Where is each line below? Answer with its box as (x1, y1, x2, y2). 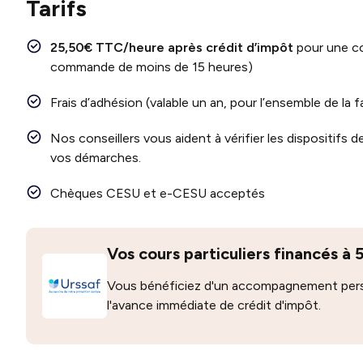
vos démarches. (50, 150, 141, 165)
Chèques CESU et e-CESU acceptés (50, 186, 265, 201)
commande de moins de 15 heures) (50, 59, 253, 75)
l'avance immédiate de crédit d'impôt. (107, 297, 321, 313)
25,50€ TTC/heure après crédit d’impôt (50, 40, 297, 55)
